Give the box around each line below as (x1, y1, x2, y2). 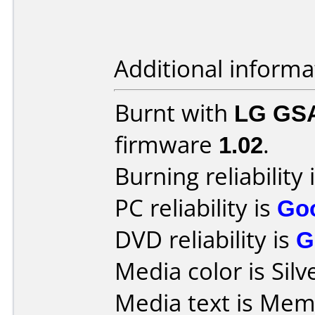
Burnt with (115, 97, 234, 129)
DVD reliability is (115, 224, 296, 255)
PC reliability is (115, 192, 277, 224)
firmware (115, 129, 219, 160)
